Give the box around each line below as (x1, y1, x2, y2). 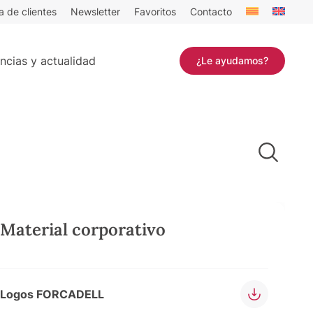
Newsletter (71, 6, 120, 17)
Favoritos (134, 6, 176, 17)
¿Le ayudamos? (196, 54, 268, 66)
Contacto (190, 6, 232, 17)
